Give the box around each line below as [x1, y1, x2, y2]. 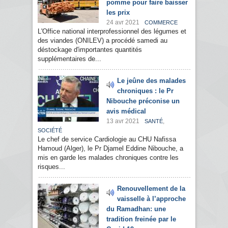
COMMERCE [145, 19, 178, 26]
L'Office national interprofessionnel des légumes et [38, 27, 186, 36]
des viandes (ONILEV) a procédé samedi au [38, 37, 167, 45]
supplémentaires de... [38, 55, 101, 63]
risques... [38, 163, 65, 171]
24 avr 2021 [106, 19, 139, 26]
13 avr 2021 [106, 118, 139, 125]
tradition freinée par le [106, 215, 176, 223]
